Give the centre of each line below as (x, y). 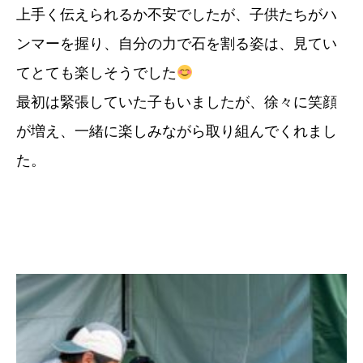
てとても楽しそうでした (96, 73)
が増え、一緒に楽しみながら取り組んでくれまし (177, 131)
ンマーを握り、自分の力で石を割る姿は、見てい (177, 44)
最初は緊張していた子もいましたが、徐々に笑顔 (177, 102)
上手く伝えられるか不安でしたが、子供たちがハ (177, 15)
